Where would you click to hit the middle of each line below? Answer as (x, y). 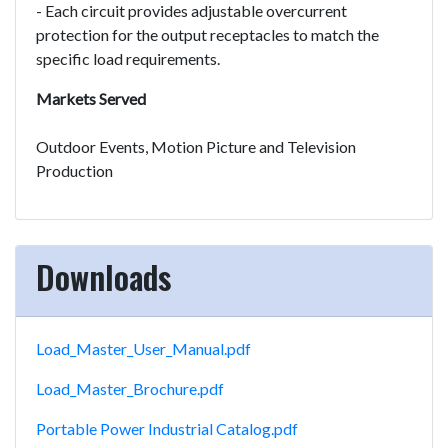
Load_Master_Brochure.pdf (130, 388)
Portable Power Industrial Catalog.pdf (167, 428)
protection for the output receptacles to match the (207, 34)
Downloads (103, 276)
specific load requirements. (128, 58)
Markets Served (91, 98)
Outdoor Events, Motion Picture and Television (196, 146)
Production (74, 170)
